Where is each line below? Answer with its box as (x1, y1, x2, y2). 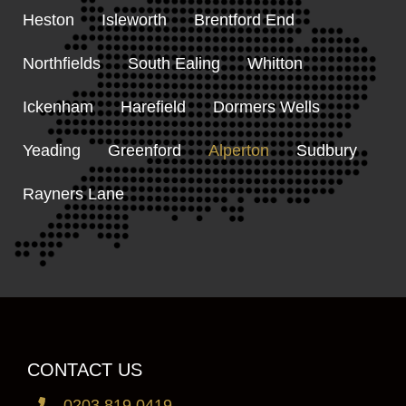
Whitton (247, 54, 303, 73)
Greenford (108, 141, 181, 160)
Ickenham (23, 98, 93, 117)
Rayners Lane (23, 185, 124, 204)
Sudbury (296, 141, 357, 160)
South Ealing (128, 54, 220, 73)
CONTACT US (27, 360, 142, 381)
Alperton (208, 141, 269, 160)
